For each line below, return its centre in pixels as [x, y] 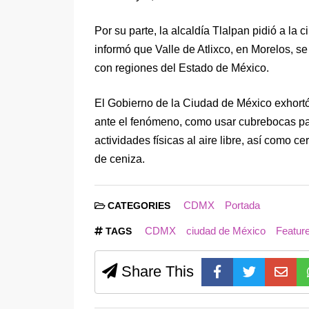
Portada [242, 206]
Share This [156, 272]
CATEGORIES [139, 206]
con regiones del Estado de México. [182, 68]
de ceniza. [120, 159]
